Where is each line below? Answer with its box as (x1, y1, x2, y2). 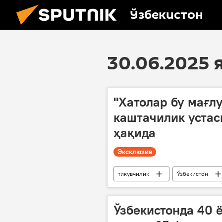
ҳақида (113, 124, 156, 141)
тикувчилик (118, 170, 149, 177)
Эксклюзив (117, 147, 152, 156)
